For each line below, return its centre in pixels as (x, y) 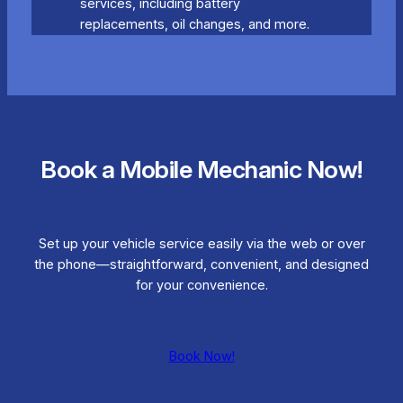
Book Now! (201, 357)
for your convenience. (201, 286)
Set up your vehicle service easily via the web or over (201, 244)
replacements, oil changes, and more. (194, 24)
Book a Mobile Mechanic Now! (201, 170)
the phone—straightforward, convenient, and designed (201, 265)
